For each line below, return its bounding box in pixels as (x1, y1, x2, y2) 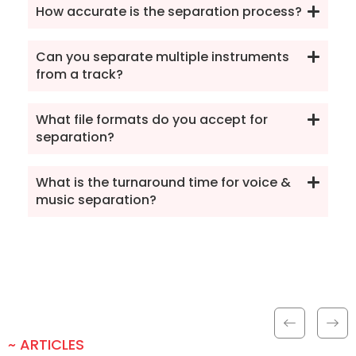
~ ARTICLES (8, 334, 84, 354)
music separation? (36, 190, 157, 209)
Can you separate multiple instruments (36, 47, 289, 66)
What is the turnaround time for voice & (36, 172, 291, 192)
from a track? (36, 64, 123, 83)
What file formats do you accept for (36, 110, 268, 129)
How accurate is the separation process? (36, 2, 302, 21)
